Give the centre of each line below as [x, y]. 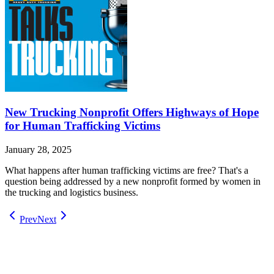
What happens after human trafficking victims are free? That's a [127, 170]
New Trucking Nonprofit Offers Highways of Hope [132, 112]
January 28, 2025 [38, 149]
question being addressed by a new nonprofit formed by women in [133, 181]
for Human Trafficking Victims [83, 125]
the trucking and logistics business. [72, 192]
